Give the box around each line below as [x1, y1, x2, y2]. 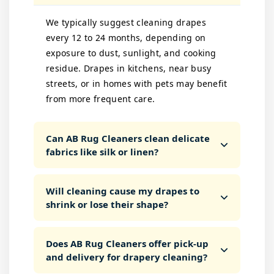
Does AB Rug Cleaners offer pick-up [46, 237, 209, 250]
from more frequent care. [46, 93, 155, 105]
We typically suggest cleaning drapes [46, 17, 206, 28]
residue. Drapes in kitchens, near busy [46, 62, 212, 74]
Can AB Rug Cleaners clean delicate [46, 132, 210, 144]
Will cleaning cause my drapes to [46, 185, 199, 197]
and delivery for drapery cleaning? [46, 251, 207, 263]
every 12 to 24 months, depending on [46, 32, 206, 43]
